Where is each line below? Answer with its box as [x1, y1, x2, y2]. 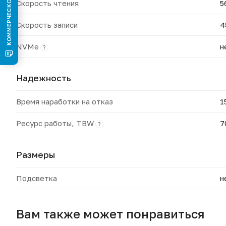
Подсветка [16, 174, 57, 183]
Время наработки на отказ [16, 97, 113, 106]
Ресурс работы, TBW [16, 119, 94, 128]
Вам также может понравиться [16, 206, 204, 221]
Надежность [16, 73, 71, 83]
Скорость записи [16, 20, 78, 29]
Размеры [16, 149, 55, 160]
